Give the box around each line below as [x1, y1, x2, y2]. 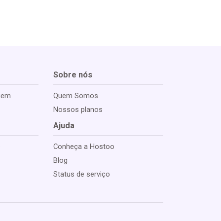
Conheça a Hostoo [53, 142, 114, 151]
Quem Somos [53, 91, 98, 101]
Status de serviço [53, 170, 110, 179]
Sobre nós [53, 70, 92, 80]
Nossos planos [53, 105, 103, 114]
